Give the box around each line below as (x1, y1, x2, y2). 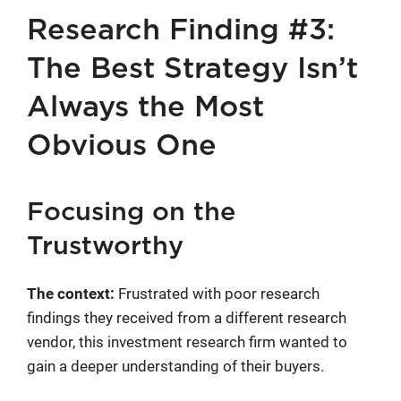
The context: (27, 284, 115, 303)
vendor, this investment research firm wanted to (27, 332, 347, 351)
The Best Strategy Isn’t (27, 54, 358, 83)
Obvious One (27, 131, 217, 160)
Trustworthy (27, 233, 183, 260)
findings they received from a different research (27, 308, 346, 327)
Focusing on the (27, 199, 235, 226)
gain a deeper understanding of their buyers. (27, 356, 324, 375)
